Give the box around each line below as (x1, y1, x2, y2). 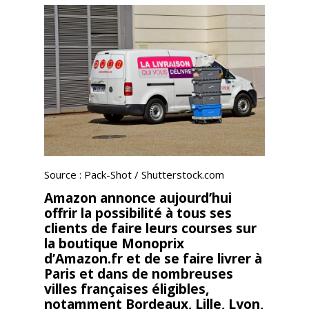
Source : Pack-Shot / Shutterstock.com (44, 168, 224, 181)
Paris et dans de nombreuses (44, 264, 233, 283)
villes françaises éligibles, (44, 279, 209, 298)
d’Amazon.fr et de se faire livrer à (44, 249, 262, 268)
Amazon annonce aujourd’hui (44, 188, 232, 207)
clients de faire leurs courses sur (44, 219, 257, 237)
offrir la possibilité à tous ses (44, 203, 232, 222)
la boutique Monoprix (44, 234, 184, 252)
